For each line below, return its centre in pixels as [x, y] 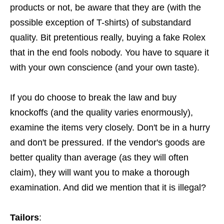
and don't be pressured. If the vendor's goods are [107, 143]
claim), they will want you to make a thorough [100, 173]
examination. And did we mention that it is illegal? [109, 188]
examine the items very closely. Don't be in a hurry [110, 128]
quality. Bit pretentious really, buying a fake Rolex [108, 38]
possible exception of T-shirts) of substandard [100, 23]
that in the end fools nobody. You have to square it [109, 53]
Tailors [24, 218]
